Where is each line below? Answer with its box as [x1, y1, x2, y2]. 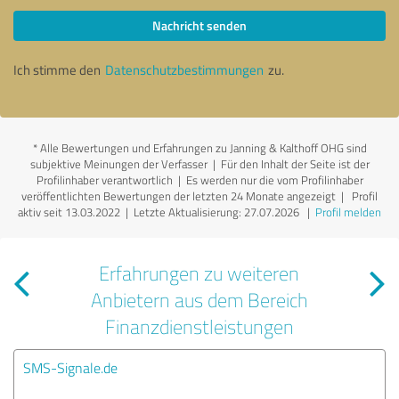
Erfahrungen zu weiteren [99, 259, 300, 286]
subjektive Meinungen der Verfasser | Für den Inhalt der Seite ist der [29, 155, 370, 172]
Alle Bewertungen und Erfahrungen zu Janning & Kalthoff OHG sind [39, 139, 367, 156]
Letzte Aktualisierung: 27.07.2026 [134, 203, 299, 220]
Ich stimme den [13, 60, 103, 79]
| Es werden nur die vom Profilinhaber [172, 171, 363, 188]
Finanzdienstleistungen [104, 313, 294, 339]
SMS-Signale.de [23, 357, 118, 378]
